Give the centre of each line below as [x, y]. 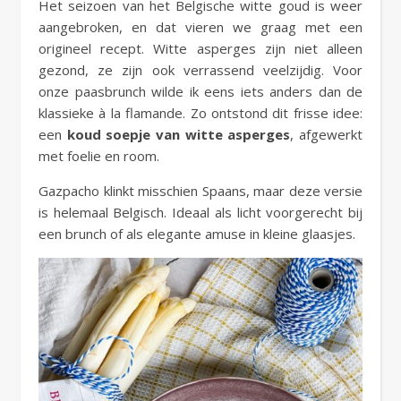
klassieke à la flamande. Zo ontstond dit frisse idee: [200, 112]
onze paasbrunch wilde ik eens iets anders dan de [200, 91]
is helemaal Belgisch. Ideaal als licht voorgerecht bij [200, 212]
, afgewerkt [327, 134]
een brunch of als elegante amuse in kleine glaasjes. [197, 233]
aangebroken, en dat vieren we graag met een [200, 26]
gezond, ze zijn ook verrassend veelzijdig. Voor [200, 69]
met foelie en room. [99, 155]
